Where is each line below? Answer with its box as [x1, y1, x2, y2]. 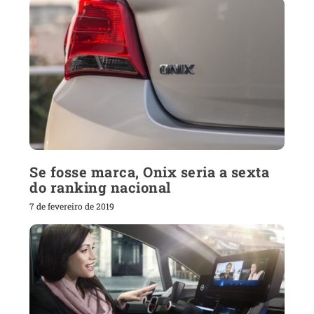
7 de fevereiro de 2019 [29, 200, 115, 212]
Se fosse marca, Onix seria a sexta [29, 162, 270, 181]
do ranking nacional [29, 177, 171, 196]
